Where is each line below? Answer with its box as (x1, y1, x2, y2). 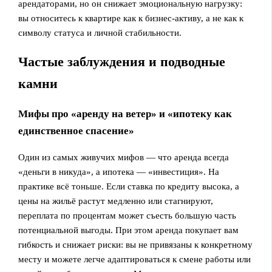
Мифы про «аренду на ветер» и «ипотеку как (18, 107, 233, 120)
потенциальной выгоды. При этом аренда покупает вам (18, 225, 239, 235)
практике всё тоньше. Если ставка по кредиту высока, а (18, 181, 240, 191)
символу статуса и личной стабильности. (18, 27, 182, 38)
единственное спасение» (18, 124, 135, 137)
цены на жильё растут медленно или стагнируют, (18, 195, 214, 206)
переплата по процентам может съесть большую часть (18, 210, 237, 220)
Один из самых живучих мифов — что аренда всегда (18, 152, 229, 162)
